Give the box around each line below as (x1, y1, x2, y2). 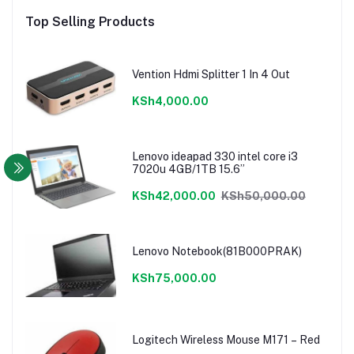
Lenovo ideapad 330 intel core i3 (131, 149, 298, 163)
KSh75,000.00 (131, 271, 217, 284)
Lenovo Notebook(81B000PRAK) (131, 244, 302, 258)
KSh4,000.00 (131, 94, 209, 107)
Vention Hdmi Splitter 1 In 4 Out (131, 67, 290, 81)
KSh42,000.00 (131, 189, 216, 202)
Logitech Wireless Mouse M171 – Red (131, 333, 320, 346)
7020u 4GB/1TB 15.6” (131, 162, 245, 175)
